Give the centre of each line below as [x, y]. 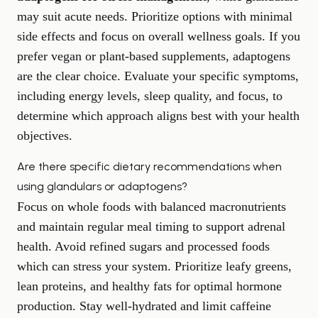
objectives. [45, 135]
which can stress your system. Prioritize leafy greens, [154, 266]
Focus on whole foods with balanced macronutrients [152, 206]
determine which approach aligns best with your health [158, 115]
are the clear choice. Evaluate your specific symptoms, [158, 76]
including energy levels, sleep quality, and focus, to [150, 95]
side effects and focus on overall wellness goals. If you [159, 36]
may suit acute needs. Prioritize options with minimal [155, 16]
